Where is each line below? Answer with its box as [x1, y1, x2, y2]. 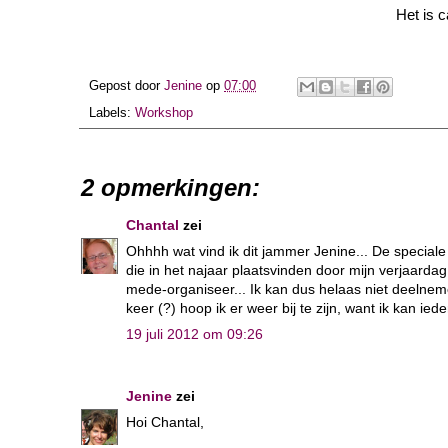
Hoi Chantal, [126, 413, 204, 430]
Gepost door [89, 79, 164, 94]
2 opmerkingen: [81, 173, 260, 201]
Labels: [89, 105, 135, 120]
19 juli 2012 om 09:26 [126, 325, 263, 342]
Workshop [135, 105, 193, 120]
